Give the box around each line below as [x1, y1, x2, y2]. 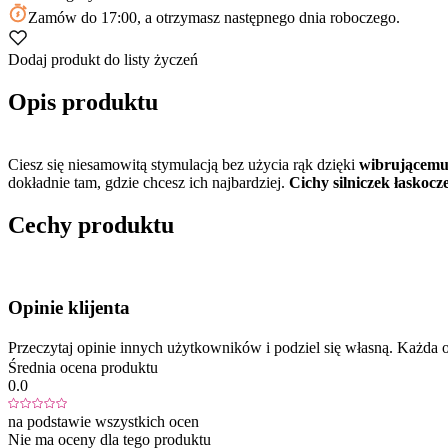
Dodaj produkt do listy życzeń [8, 50, 198, 68]
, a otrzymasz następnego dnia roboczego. [137, 8, 400, 26]
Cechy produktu [8, 211, 174, 238]
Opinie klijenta [8, 297, 130, 319]
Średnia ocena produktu [8, 358, 158, 376]
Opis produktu [8, 88, 158, 115]
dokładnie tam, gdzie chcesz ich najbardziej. [8, 173, 289, 191]
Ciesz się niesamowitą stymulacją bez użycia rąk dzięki [8, 155, 359, 173]
